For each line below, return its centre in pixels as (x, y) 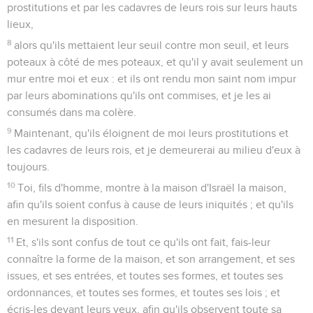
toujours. (28, 167)
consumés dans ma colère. (72, 112)
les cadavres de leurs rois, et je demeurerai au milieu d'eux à (154, 150)
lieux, (20, 24)
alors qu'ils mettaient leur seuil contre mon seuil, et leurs (152, 45)
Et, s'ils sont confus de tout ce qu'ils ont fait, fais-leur (144, 242)
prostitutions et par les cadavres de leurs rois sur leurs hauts (152, 7)
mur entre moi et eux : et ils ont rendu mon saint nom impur (152, 79)
